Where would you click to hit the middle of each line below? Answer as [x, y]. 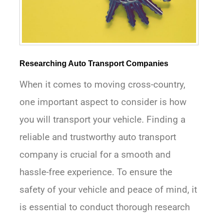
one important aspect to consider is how [103, 102]
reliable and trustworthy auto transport [98, 137]
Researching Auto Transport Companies [94, 64]
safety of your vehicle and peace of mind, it [108, 190]
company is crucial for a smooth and [95, 155]
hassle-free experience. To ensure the [96, 172]
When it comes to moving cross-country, [102, 85]
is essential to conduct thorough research [105, 207]
